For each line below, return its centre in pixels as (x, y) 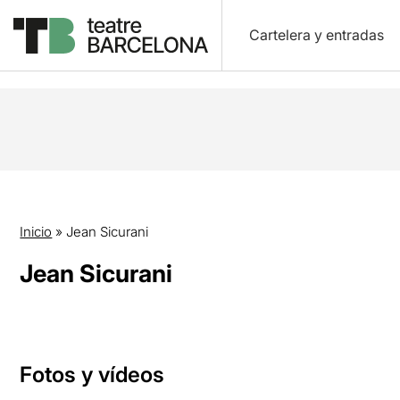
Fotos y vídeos (92, 375)
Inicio (36, 232)
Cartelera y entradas (316, 35)
